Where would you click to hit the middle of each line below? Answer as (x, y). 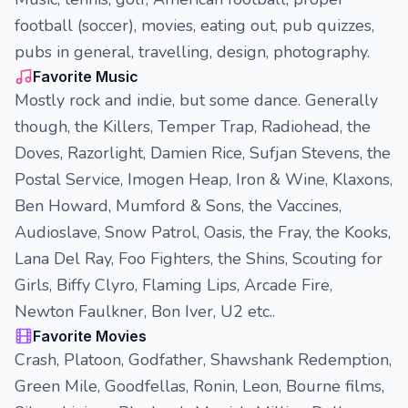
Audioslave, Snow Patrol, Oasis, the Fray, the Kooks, (203, 232)
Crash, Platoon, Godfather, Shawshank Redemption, (203, 360)
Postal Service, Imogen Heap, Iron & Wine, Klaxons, (204, 179)
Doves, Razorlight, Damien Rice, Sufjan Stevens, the (203, 153)
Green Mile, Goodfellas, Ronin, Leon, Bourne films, (199, 386)
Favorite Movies (90, 336)
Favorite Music (86, 76)
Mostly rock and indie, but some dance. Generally (196, 100)
